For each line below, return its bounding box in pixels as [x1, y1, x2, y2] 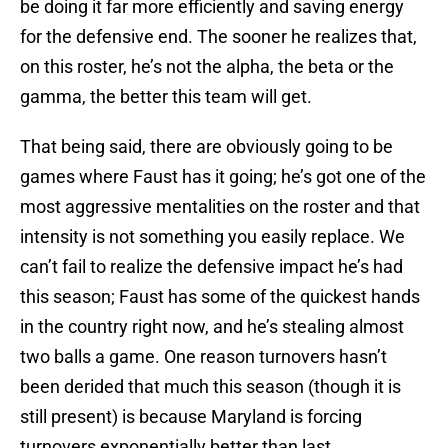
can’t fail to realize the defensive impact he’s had [20, 256, 403, 278]
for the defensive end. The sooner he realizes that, [20, 26, 417, 48]
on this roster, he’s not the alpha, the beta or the [20, 56, 394, 78]
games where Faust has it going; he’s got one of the [20, 166, 426, 188]
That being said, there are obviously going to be [20, 136, 393, 158]
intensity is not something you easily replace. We [20, 226, 405, 248]
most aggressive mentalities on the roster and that [20, 196, 420, 218]
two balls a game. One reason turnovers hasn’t [20, 346, 387, 368]
